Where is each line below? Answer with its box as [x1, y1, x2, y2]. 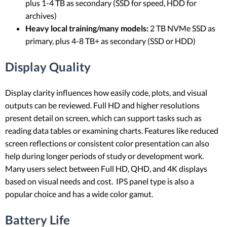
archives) [25, 10, 57, 20]
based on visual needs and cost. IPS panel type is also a [5, 176, 194, 186]
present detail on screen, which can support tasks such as [5, 113, 202, 123]
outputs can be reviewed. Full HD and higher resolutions [5, 100, 200, 110]
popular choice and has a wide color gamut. [5, 189, 156, 199]
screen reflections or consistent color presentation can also [5, 138, 209, 148]
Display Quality [5, 59, 91, 74]
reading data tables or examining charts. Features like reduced [5, 126, 218, 136]
